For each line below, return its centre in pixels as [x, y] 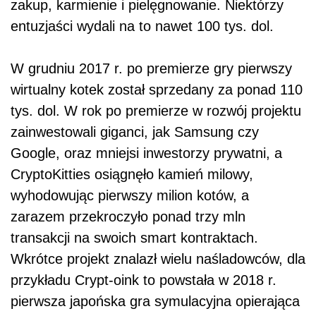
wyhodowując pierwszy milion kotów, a [130, 195]
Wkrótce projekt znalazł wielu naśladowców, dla [158, 259]
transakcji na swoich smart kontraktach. [134, 237]
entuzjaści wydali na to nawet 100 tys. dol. [144, 26]
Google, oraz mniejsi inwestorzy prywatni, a [146, 153]
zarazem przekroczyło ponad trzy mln [128, 216]
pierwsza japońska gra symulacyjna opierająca [155, 301]
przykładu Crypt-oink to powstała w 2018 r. [144, 280]
